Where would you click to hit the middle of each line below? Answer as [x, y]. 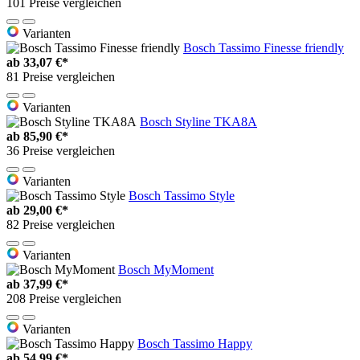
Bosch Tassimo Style [182, 195]
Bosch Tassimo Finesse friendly [264, 47]
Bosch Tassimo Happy [195, 343]
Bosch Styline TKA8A [198, 121]
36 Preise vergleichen [61, 150]
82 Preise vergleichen [61, 224]
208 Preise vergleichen [64, 298]
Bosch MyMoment [166, 269]
